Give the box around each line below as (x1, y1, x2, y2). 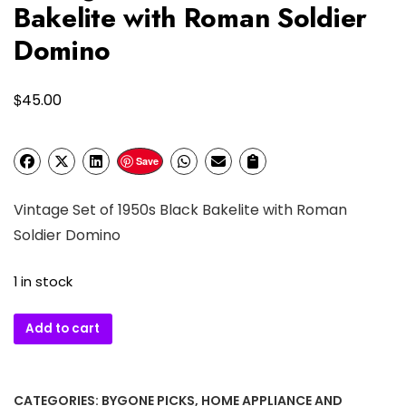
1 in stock (14, 272, 72, 291)
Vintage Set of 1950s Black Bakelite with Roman (14, 198, 347, 220)
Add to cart (25, 320, 101, 338)
